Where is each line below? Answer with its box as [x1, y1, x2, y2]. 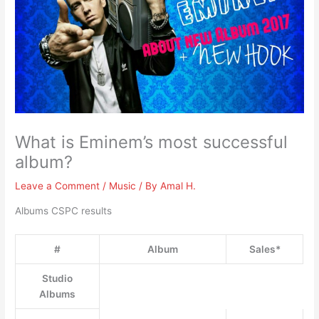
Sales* [249, 243, 281, 255]
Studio [42, 272, 73, 284]
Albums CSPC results [15, 204, 113, 216]
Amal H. [160, 180, 197, 192]
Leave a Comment [15, 180, 100, 192]
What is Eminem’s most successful [15, 132, 288, 152]
